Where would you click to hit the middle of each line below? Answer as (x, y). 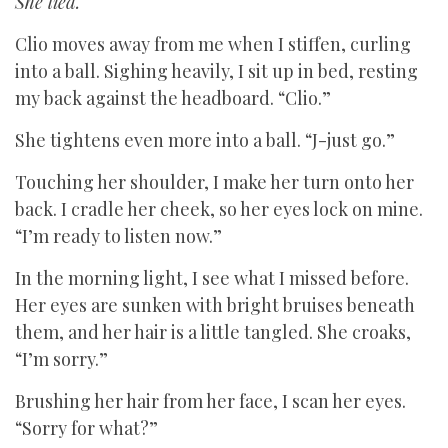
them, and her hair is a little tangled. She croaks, (213, 332)
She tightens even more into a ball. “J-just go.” (205, 140)
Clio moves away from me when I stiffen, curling (213, 44)
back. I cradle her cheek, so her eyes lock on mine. (219, 209)
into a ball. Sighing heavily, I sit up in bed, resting (216, 71)
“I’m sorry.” (61, 359)
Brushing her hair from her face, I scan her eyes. (210, 401)
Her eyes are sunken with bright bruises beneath (215, 305)
